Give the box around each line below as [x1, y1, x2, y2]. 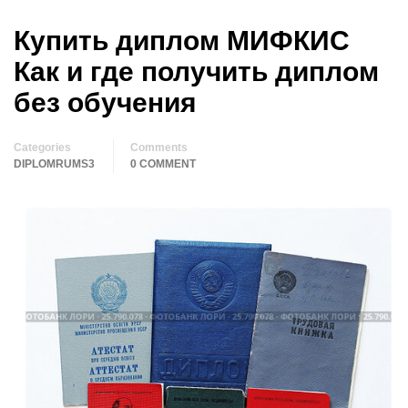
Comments [130, 141, 188, 154]
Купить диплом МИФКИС [14, 25, 350, 56]
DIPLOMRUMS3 [14, 158, 95, 170]
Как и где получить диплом [14, 56, 379, 87]
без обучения [14, 87, 197, 117]
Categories [14, 141, 71, 154]
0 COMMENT [130, 158, 196, 170]
